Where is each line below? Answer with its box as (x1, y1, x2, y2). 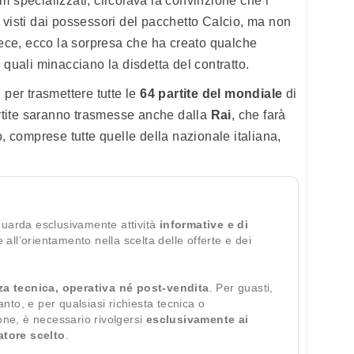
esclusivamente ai (145, 313, 249, 326)
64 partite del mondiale (140, 87, 283, 101)
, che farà (231, 108, 286, 122)
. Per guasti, (209, 281, 273, 295)
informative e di (159, 218, 249, 232)
